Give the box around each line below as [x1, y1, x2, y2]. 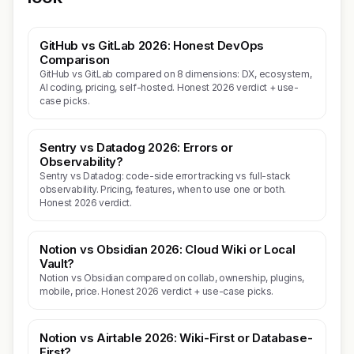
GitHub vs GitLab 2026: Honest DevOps [40, 38, 264, 53]
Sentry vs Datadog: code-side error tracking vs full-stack [40, 170, 291, 182]
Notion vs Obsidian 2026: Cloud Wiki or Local [40, 242, 296, 257]
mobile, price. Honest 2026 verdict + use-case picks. [40, 285, 273, 297]
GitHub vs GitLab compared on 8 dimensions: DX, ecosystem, [40, 68, 312, 80]
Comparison [40, 52, 110, 67]
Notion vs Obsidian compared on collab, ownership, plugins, [40, 272, 305, 284]
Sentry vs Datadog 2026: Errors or [40, 140, 233, 155]
